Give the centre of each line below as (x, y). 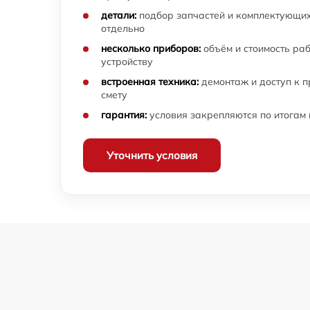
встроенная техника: (150, 82)
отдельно (123, 29)
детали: (119, 16)
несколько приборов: (151, 49)
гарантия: (124, 115)
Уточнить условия (152, 156)
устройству (127, 62)
